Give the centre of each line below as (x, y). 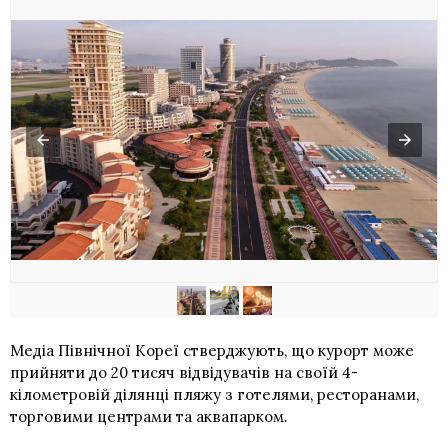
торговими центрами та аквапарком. (149, 416)
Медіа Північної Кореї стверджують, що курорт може (212, 350)
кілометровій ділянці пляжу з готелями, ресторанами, (214, 394)
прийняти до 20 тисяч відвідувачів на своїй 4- (184, 372)
